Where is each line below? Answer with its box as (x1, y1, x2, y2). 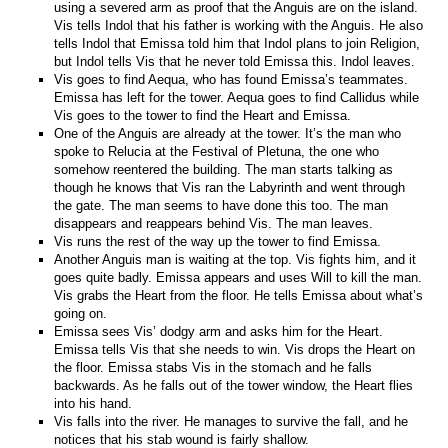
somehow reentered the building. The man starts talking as (54, 161, 394, 177)
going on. (54, 305, 108, 321)
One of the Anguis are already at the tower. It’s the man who (54, 125, 402, 141)
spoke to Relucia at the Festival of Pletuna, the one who (54, 143, 380, 159)
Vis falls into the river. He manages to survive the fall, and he (54, 413, 409, 429)
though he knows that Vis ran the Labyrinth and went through (54, 179, 406, 195)
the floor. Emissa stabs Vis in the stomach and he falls (54, 359, 373, 375)
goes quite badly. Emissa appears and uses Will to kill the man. (54, 269, 423, 285)
